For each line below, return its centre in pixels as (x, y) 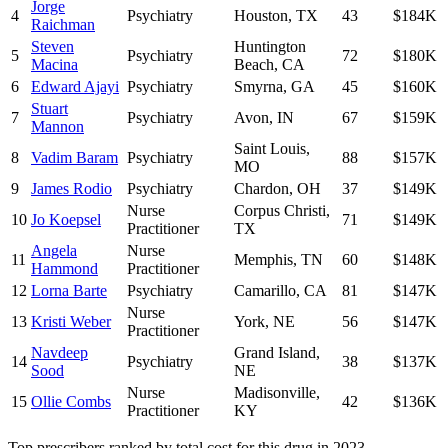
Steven (52, 47)
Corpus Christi (280, 211)
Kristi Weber (71, 322)
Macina (54, 65)
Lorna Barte (69, 291)
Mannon (57, 127)
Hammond (64, 269)
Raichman (63, 25)
